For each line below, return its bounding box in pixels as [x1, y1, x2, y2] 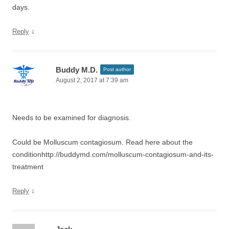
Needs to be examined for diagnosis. [12, 113, 131, 122]
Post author [103, 66, 131, 72]
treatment [12, 163, 43, 171]
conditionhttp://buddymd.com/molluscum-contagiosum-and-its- [12, 150, 214, 158]
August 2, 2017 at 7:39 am [56, 77, 128, 84]
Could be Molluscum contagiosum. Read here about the [12, 138, 193, 146]
